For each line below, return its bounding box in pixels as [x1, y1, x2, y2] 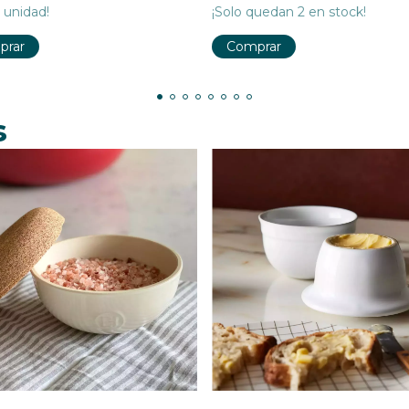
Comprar [226, 37, 281, 55]
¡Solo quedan [212, 3, 298, 20]
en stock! [305, 3, 366, 20]
